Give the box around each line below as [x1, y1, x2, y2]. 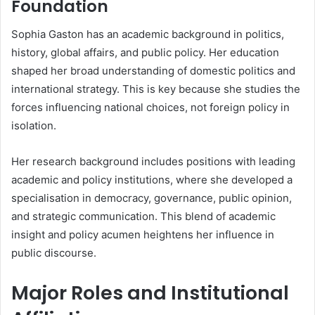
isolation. [11, 119, 56, 133]
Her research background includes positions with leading [11, 155, 295, 169]
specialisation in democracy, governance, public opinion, [11, 191, 292, 205]
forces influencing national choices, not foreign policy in [11, 101, 290, 115]
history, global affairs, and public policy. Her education [11, 46, 279, 60]
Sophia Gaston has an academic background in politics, [11, 27, 284, 41]
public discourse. [11, 246, 96, 260]
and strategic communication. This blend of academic [11, 210, 276, 224]
